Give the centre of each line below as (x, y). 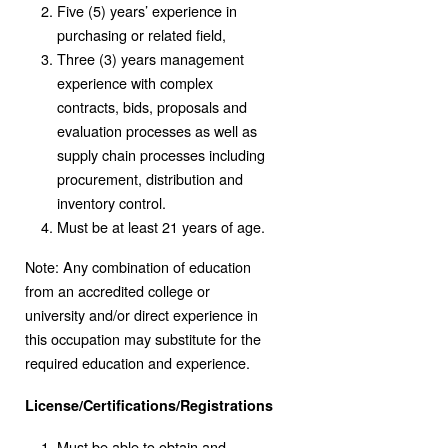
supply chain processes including (161, 154)
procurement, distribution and (150, 178)
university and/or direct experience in (141, 314)
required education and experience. (137, 362)
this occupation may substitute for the (143, 338)
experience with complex (135, 82)
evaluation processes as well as (157, 130)
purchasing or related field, (141, 34)
